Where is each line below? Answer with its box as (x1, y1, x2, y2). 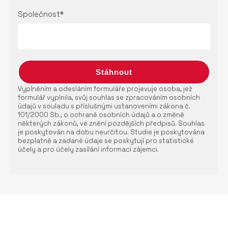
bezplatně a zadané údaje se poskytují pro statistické (18, 136, 194, 145)
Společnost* (18, 9, 64, 19)
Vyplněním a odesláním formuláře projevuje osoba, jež (18, 84, 192, 93)
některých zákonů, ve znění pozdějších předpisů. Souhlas (18, 119, 205, 128)
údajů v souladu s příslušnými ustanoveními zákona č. (18, 102, 190, 110)
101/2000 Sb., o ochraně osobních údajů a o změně (18, 110, 184, 119)
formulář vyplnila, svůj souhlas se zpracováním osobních (18, 93, 200, 102)
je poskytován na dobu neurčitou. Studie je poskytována (18, 128, 205, 136)
